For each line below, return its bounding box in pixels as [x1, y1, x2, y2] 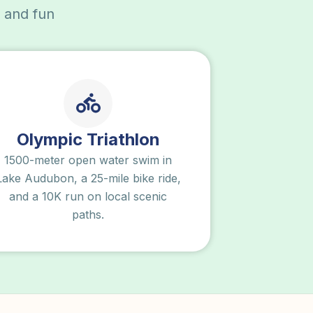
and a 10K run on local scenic [9, 189, 167, 203]
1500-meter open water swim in [4, 152, 172, 167]
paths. [72, 207, 104, 221]
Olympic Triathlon [16, 129, 160, 150]
